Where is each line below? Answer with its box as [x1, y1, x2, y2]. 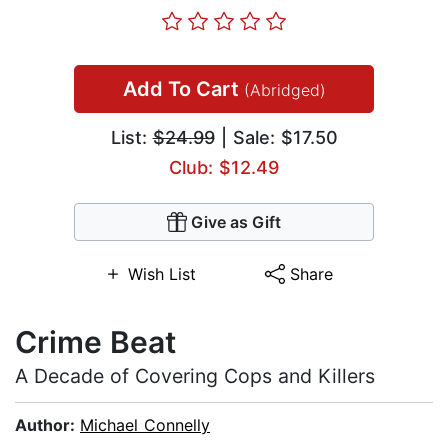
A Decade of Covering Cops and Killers [15, 364, 375, 389]
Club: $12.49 [169, 157, 279, 179]
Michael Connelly [80, 415, 210, 436]
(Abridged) [243, 80, 326, 101]
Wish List [127, 264, 196, 285]
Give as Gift [191, 212, 281, 233]
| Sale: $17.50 [214, 127, 338, 149]
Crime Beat [15, 324, 176, 361]
